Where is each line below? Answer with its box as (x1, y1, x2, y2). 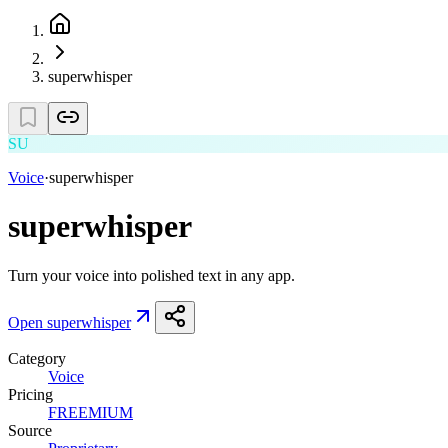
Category (8, 349, 66, 367)
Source (8, 421, 52, 439)
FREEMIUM (48, 403, 133, 421)
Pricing (8, 385, 53, 403)
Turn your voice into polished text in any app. (8, 266, 295, 284)
